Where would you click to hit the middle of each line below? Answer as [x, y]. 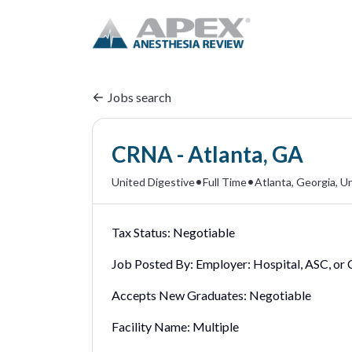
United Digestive [153, 181]
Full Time [225, 181]
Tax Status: [141, 232]
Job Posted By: [152, 264]
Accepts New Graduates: [179, 295]
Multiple [216, 326]
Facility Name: [151, 326]
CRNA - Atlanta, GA [207, 154]
